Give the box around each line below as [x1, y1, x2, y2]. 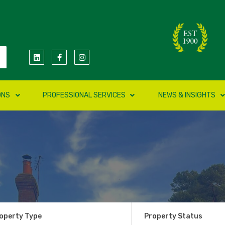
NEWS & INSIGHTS [158, 91, 215, 99]
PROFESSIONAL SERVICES [43, 91, 126, 99]
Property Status [144, 211, 203, 220]
